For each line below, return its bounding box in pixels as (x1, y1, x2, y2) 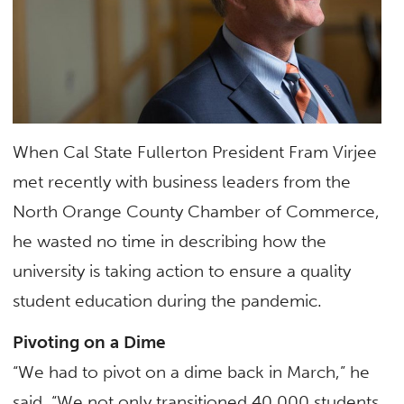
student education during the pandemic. (13, 290, 323, 312)
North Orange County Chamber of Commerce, (13, 201, 381, 223)
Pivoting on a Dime (13, 331, 167, 353)
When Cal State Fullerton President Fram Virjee (13, 142, 378, 163)
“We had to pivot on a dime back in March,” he (13, 361, 371, 382)
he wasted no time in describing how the (13, 231, 327, 252)
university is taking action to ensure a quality (13, 261, 352, 282)
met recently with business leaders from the (13, 171, 352, 193)
